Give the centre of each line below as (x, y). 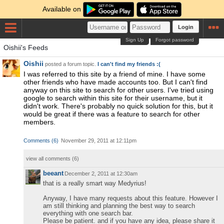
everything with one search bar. (88, 213)
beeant (53, 173)
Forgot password (175, 40)
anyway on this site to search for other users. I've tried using (118, 90)
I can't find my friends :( (129, 64)
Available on (63, 9)
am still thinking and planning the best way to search (119, 206)
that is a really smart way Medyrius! (95, 183)
